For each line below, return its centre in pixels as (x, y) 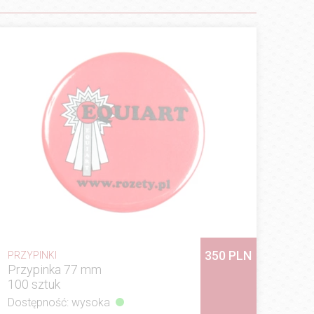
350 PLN (228, 255)
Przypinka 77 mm (54, 269)
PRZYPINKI (32, 255)
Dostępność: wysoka (59, 302)
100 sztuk (34, 284)
